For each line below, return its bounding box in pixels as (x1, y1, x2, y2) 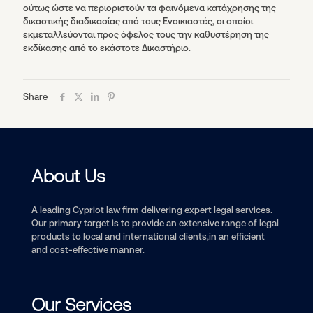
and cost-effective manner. (31, 245, 145, 256)
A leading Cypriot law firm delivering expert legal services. (31, 205, 272, 216)
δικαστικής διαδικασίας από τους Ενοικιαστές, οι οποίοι (23, 16, 253, 27)
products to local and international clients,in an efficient (31, 231, 265, 242)
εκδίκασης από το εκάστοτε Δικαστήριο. (23, 43, 191, 54)
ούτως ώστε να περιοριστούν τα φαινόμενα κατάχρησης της (23, 3, 276, 14)
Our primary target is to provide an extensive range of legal (31, 218, 279, 229)
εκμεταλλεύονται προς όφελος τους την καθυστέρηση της (23, 29, 269, 41)
